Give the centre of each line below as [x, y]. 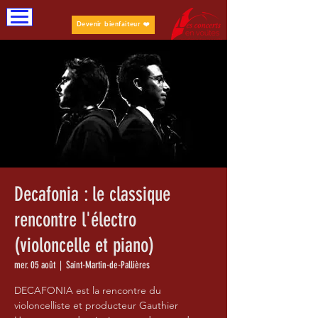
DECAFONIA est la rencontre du [88, 290]
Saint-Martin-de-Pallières [108, 265]
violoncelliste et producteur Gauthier [96, 305]
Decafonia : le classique [92, 194]
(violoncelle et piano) [84, 245]
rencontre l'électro [75, 220]
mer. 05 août [35, 265]
